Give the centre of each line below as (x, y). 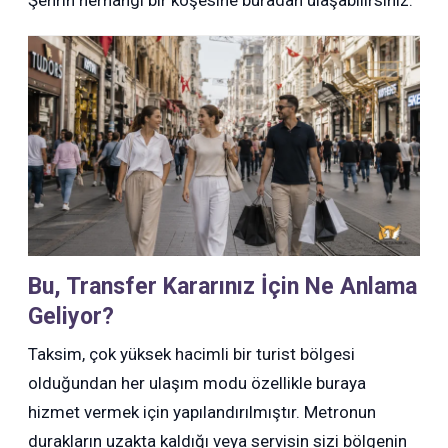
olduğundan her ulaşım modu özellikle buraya (197, 383)
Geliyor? (71, 317)
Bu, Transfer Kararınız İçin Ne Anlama (223, 287)
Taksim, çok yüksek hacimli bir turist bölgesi (192, 354)
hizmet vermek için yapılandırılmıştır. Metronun (202, 412)
